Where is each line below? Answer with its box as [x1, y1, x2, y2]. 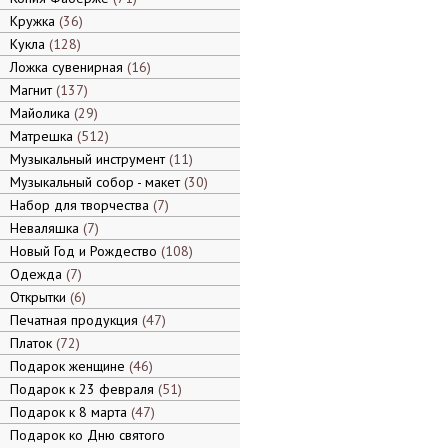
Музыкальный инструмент [10, 150, 169, 168]
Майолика [10, 104, 74, 122]
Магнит [10, 81, 56, 99]
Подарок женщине [10, 357, 129, 375]
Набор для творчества [10, 196, 153, 214]
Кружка [10, 12, 59, 30]
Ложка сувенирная [10, 58, 127, 76]
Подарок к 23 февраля [10, 380, 158, 398]
